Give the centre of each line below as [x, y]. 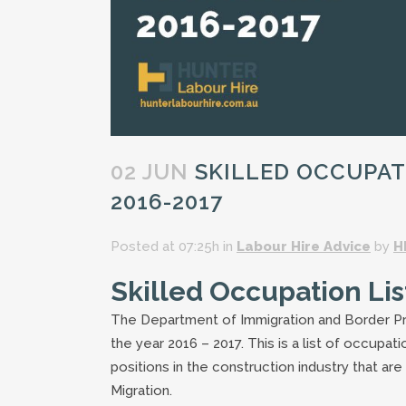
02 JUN [150, 171]
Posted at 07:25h [165, 246]
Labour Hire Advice [304, 246]
